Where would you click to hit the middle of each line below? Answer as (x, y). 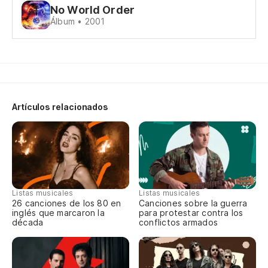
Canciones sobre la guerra (193, 203)
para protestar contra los (191, 213)
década (28, 223)
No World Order (92, 10)
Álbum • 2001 (78, 21)
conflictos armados (178, 223)
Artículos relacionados (60, 107)
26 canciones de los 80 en (67, 203)
